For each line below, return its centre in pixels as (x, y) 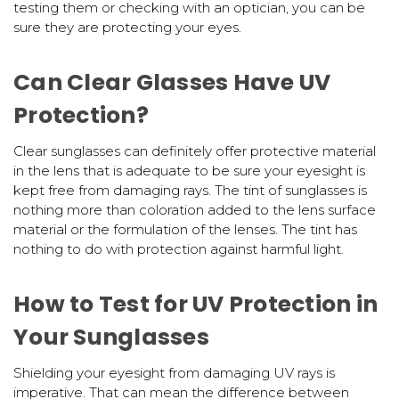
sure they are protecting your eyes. (127, 27)
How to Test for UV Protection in (195, 304)
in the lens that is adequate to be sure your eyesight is (189, 170)
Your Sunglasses (111, 337)
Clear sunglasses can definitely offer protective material (195, 151)
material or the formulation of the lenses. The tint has (185, 229)
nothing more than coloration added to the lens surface (195, 209)
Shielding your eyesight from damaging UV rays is (174, 372)
